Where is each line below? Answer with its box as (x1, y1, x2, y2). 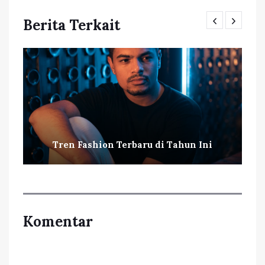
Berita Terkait (23, 15, 120, 34)
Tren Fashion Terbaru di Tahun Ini (53, 138, 212, 150)
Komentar (23, 212, 93, 231)
